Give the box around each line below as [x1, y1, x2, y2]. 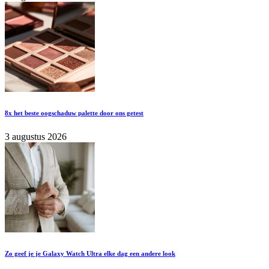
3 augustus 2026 [5, 131, 67, 142]
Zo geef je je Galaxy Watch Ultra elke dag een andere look [5, 249, 175, 257]
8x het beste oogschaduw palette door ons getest [5, 109, 144, 116]
